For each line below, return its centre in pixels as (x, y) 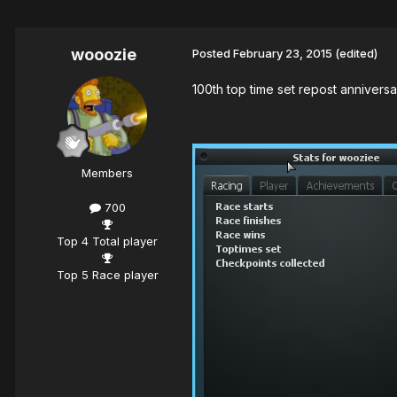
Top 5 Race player (107, 275)
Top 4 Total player (107, 241)
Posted (213, 54)
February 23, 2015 (283, 54)
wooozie (104, 55)
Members (107, 173)
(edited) (356, 54)
